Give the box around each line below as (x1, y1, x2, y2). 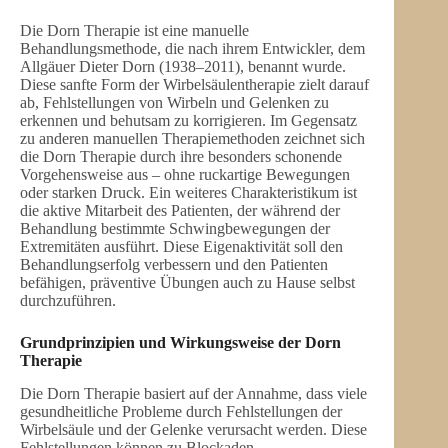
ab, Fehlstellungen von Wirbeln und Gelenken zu (20, 94, 329, 112)
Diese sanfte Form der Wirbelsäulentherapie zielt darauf (20, 76, 369, 94)
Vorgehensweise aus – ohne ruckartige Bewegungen (20, 166, 350, 184)
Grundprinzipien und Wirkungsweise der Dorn (20, 334, 341, 352)
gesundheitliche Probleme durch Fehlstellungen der (20, 403, 342, 420)
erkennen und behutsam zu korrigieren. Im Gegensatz (20, 112, 357, 130)
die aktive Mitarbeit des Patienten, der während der (20, 202, 340, 220)
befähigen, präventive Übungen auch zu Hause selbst (20, 274, 355, 292)
